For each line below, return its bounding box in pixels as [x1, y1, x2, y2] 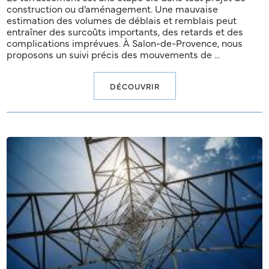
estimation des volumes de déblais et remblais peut [7, 13, 237, 27]
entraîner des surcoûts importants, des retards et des [7, 25, 244, 38]
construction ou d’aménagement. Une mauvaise [7, 2, 219, 16]
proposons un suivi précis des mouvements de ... [7, 47, 220, 61]
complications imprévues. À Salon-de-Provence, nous [7, 36, 243, 50]
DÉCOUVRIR [109, 80, 160, 92]
